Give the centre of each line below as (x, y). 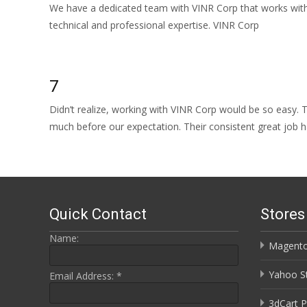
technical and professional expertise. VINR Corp (154, 25)
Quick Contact (98, 214)
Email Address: (83, 276)
